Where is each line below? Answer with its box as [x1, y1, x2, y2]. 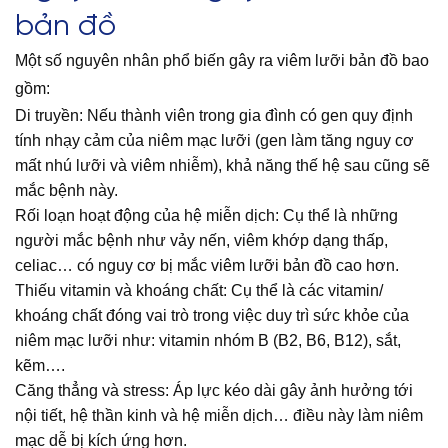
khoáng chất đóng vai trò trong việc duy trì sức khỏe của [15, 307, 409, 325]
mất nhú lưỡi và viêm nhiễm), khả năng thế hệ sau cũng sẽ [15, 157, 430, 175]
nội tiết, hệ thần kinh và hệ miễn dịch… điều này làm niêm [15, 407, 423, 425]
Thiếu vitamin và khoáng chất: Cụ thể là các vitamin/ [15, 282, 383, 300]
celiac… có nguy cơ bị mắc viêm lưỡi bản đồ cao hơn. [15, 257, 403, 275]
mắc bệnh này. [15, 182, 118, 200]
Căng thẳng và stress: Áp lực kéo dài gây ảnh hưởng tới [15, 382, 413, 400]
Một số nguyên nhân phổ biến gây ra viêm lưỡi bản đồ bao [15, 52, 429, 70]
